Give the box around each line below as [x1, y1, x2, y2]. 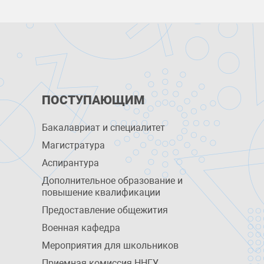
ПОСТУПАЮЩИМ [41, 93, 144, 107]
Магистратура [41, 140, 105, 151]
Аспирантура [41, 157, 99, 169]
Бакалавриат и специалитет [41, 122, 165, 133]
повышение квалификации [41, 187, 160, 198]
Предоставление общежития [41, 204, 168, 216]
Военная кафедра [41, 222, 120, 233]
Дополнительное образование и [41, 175, 183, 186]
